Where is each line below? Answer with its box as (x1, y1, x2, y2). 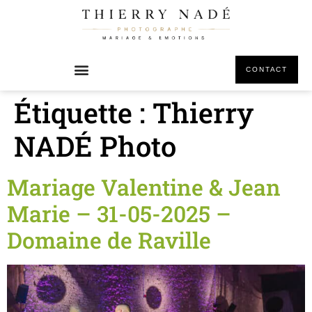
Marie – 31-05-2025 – (7, 198, 231, 228)
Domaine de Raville (7, 225, 211, 255)
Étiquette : (14, 94, 153, 131)
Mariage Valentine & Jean (7, 172, 281, 202)
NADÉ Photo (14, 127, 176, 164)
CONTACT (246, 65, 288, 73)
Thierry (153, 94, 253, 131)
